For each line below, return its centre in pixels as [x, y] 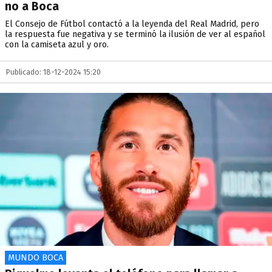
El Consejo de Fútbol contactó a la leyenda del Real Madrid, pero [132, 24]
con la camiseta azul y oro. [57, 45]
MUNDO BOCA [36, 258]
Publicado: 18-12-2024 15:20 [53, 72]
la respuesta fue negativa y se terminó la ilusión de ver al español [135, 34]
